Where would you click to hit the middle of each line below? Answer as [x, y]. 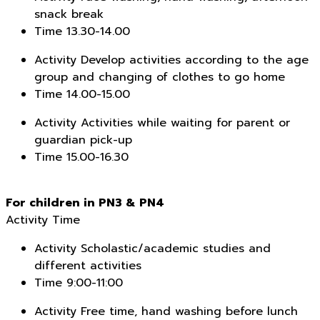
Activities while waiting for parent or [183, 123]
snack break [69, 15]
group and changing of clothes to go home [160, 77]
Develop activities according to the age [192, 60]
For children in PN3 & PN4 [85, 203]
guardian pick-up [83, 140]
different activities [88, 266]
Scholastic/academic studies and [174, 249]
